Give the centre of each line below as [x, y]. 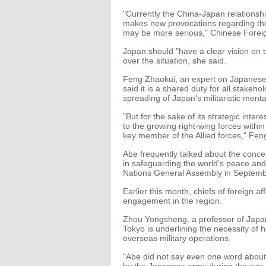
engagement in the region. [172, 201]
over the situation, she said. [175, 61]
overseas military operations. [177, 238]
